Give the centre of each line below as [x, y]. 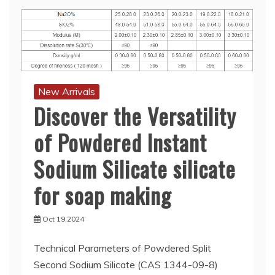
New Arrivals [67, 91]
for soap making [103, 195]
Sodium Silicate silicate [135, 168]
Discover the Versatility [135, 115]
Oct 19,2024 [63, 219]
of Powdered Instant [120, 142]
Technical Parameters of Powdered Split [122, 248]
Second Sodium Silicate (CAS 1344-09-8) [126, 264]
